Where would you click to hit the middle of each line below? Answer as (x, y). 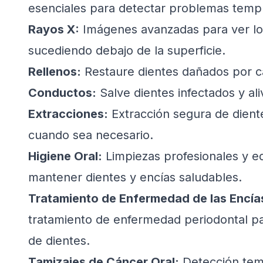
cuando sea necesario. (91, 135)
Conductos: (62, 93)
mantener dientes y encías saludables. (135, 177)
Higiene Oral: (65, 156)
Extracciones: (68, 114)
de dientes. (59, 241)
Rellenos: (55, 72)
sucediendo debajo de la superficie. (127, 50)
